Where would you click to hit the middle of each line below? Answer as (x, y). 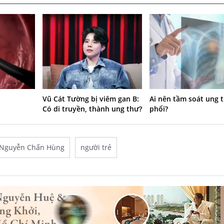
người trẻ (96, 147)
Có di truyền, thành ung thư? (92, 108)
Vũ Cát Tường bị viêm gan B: (90, 98)
